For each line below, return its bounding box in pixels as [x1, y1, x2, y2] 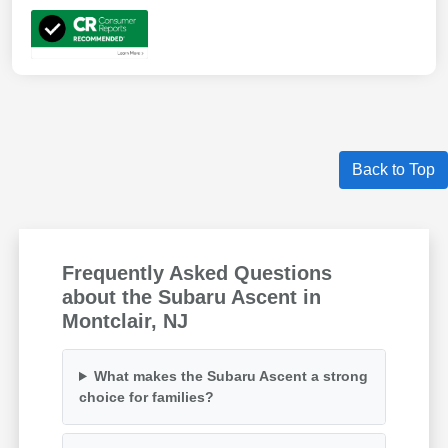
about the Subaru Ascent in [62, 285, 322, 308]
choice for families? [79, 388, 215, 405]
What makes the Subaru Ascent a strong [93, 367, 368, 384]
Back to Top [352, 160, 435, 178]
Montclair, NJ [62, 309, 189, 332]
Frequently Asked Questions [62, 261, 333, 284]
